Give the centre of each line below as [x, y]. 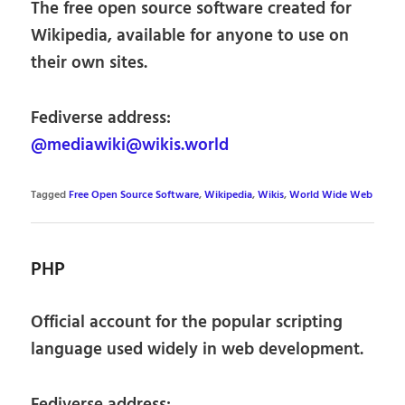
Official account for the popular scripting [187, 322]
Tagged [49, 196]
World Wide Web [331, 196]
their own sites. [89, 64]
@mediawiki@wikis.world [130, 146]
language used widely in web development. [198, 349]
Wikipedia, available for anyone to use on [190, 37]
